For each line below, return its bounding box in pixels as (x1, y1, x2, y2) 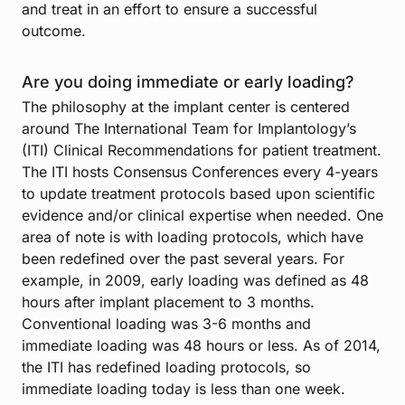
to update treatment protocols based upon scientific (22, 184, 375, 203)
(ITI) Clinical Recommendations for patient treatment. (22, 141, 381, 160)
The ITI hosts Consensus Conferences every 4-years (22, 163, 378, 182)
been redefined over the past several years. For (22, 250, 344, 268)
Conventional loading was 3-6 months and (22, 315, 311, 334)
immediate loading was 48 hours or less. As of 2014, (22, 336, 381, 355)
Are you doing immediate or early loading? (22, 72, 354, 92)
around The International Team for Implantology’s (22, 119, 356, 138)
